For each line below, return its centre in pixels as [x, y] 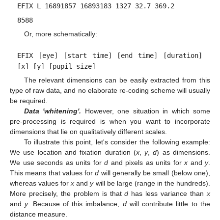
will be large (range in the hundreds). [152, 183]
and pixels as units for [146, 162]
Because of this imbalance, [76, 204]
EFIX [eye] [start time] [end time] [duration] [110, 55]
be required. [29, 100]
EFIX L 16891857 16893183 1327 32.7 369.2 [96, 6]
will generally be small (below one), [155, 173]
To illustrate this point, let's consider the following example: [117, 142]
